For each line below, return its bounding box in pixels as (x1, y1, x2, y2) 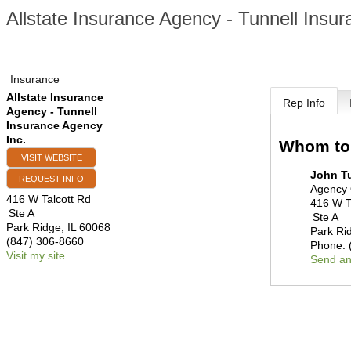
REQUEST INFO (19, 174, 84, 183)
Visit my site (6, 249, 65, 262)
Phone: (310, 238, 346, 251)
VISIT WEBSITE (20, 153, 82, 162)
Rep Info (283, 96, 326, 109)
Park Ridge (6, 221, 61, 233)
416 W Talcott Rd (6, 193, 91, 205)
